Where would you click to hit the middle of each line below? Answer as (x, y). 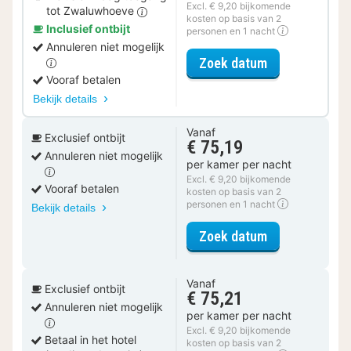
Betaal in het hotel (90, 340)
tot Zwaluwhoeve (92, 11)
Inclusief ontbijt (88, 29)
